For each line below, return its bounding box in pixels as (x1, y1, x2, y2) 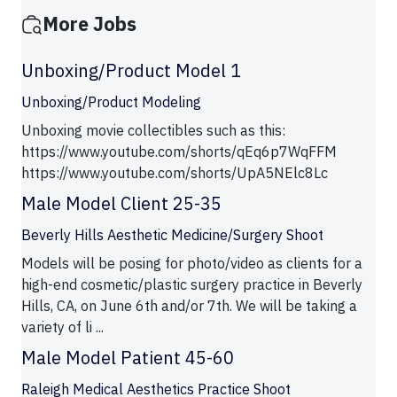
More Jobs (43, 12, 136, 37)
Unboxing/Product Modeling (21, 93, 201, 112)
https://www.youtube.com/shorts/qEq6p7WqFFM (21, 143, 337, 161)
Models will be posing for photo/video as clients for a (21, 254, 362, 273)
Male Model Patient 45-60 (21, 346, 234, 370)
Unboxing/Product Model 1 (21, 58, 241, 83)
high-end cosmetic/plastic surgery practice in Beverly (21, 276, 362, 294)
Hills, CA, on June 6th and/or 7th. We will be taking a (21, 297, 357, 315)
